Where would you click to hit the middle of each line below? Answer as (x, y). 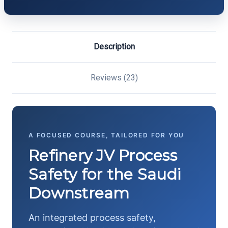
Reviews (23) (114, 78)
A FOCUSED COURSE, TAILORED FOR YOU (107, 135)
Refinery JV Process (103, 156)
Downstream (79, 193)
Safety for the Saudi (105, 175)
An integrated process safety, (92, 218)
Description (114, 47)
